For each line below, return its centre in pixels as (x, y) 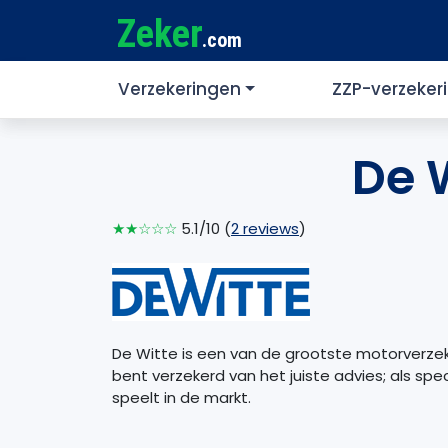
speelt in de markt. (181, 397)
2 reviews (265, 229)
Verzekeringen (179, 89)
